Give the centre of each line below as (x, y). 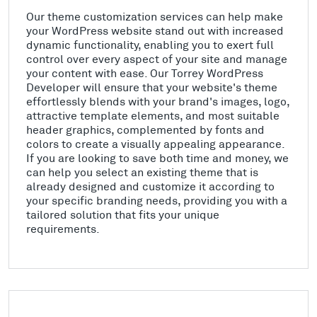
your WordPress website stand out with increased (155, 30)
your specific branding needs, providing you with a (157, 200)
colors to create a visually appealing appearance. (155, 143)
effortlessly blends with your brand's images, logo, (158, 101)
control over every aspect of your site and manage (157, 58)
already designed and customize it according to (150, 186)
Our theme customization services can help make (155, 16)
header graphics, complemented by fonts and (145, 129)
